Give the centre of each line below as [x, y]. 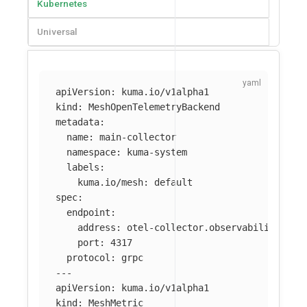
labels [83, 168]
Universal [57, 31]
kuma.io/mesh [110, 183]
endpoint [88, 213]
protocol [88, 258]
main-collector [138, 137]
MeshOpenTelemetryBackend [154, 107]
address [97, 228]
